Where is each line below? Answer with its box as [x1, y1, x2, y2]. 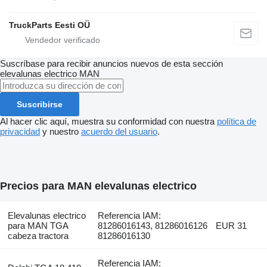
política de [217, 116, 256, 127]
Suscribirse [17, 100, 63, 110]
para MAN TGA [7, 221, 68, 231]
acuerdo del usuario [81, 126, 157, 137]
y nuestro [40, 126, 81, 137]
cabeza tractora [7, 231, 69, 241]
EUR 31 [216, 221, 247, 231]
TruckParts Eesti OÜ [9, 20, 90, 30]
